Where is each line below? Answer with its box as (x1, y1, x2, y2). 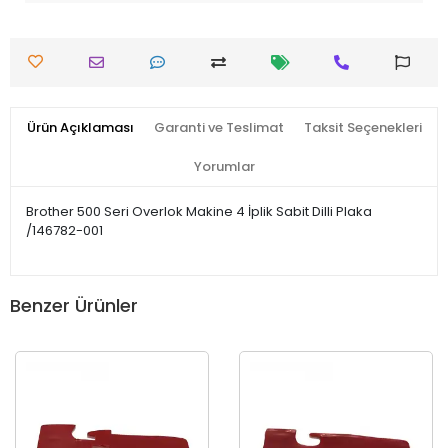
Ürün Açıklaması (26, 117, 134, 137)
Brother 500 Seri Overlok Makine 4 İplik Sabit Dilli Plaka (26, 201, 372, 221)
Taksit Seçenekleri (303, 117, 422, 137)
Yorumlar (193, 156, 255, 176)
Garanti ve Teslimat (153, 117, 284, 137)
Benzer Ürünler (10, 293, 138, 319)
